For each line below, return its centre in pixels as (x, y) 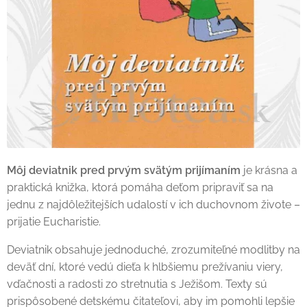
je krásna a (269, 170)
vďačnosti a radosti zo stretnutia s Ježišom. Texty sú (137, 284)
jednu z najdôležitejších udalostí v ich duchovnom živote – (153, 205)
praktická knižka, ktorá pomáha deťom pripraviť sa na (140, 187)
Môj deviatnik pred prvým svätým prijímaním (124, 170)
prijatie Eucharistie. (54, 222)
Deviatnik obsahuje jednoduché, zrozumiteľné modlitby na (153, 250)
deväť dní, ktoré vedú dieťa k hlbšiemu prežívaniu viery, (145, 267)
